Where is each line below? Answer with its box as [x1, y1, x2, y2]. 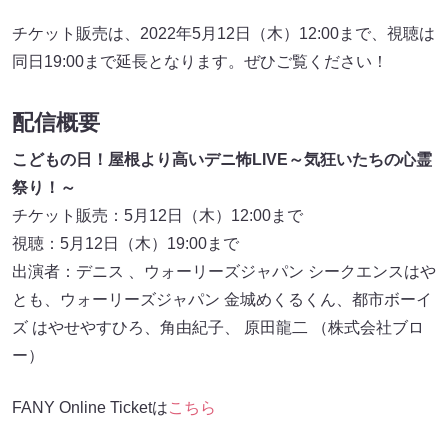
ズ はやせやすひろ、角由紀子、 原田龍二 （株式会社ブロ [12, 318, 424, 336]
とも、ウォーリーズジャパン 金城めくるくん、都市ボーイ [12, 290, 432, 308]
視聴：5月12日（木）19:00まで [12, 234, 239, 252]
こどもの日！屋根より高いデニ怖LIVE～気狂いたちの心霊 [12, 150, 432, 168]
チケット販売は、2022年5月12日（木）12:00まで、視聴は [12, 24, 435, 42]
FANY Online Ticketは [12, 398, 168, 416]
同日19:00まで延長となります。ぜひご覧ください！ [12, 52, 388, 70]
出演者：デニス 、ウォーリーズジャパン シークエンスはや [12, 262, 436, 280]
